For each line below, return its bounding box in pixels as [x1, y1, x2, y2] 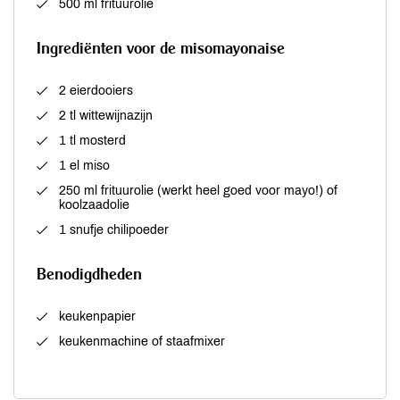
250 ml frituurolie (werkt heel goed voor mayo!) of [59, 183, 337, 197]
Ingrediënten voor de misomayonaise [37, 37, 285, 58]
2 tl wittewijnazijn [59, 108, 153, 122]
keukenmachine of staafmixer [59, 334, 225, 348]
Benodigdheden [37, 262, 142, 284]
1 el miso [59, 158, 110, 172]
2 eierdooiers [59, 83, 133, 97]
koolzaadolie [59, 197, 129, 212]
